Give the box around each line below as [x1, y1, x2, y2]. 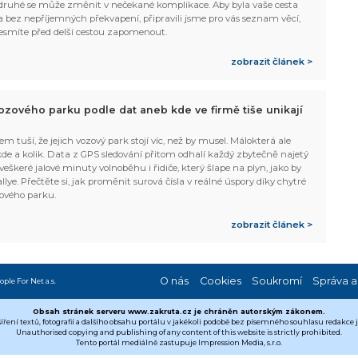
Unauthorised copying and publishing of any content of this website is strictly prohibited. [15, 328, 342, 337]
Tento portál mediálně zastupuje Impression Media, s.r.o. [75, 338, 282, 348]
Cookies [199, 275, 241, 288]
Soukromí [251, 275, 302, 288]
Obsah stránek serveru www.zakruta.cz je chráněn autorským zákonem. [32, 307, 325, 316]
